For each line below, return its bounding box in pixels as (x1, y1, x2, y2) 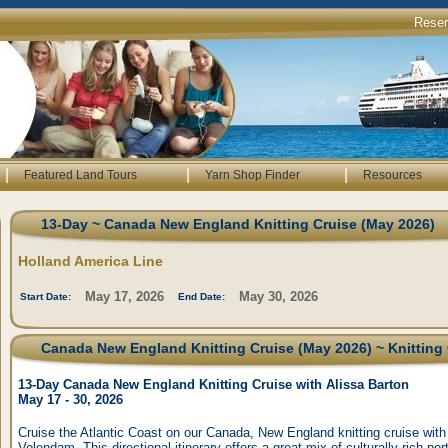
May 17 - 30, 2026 (18, 392, 123, 407)
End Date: (178, 291, 225, 302)
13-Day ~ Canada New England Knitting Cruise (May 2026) (41, 216, 435, 232)
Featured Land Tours (23, 168, 137, 182)
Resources (362, 168, 422, 182)
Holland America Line (18, 253, 163, 269)
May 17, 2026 (85, 289, 164, 304)
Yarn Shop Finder (204, 168, 300, 182)
